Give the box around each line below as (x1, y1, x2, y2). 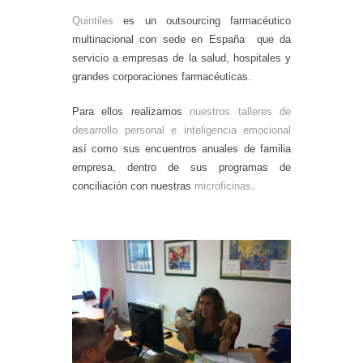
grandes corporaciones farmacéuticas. (72, 70, 251, 83)
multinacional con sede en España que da (72, 32, 291, 45)
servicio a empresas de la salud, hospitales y (72, 51, 291, 64)
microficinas (194, 179, 251, 192)
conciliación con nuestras (72, 179, 194, 192)
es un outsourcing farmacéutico (123, 14, 291, 27)
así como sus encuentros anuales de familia (72, 142, 291, 155)
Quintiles (72, 14, 124, 27)
